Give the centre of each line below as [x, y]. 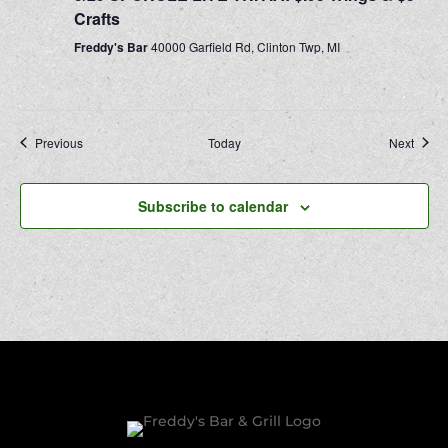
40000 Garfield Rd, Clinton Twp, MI [245, 46]
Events [100, 141]
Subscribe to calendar [213, 205]
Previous [58, 142]
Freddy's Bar [112, 46]
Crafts [96, 18]
